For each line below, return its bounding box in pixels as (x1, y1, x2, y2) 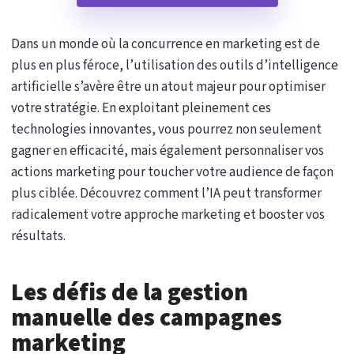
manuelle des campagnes (11, 301, 282, 335)
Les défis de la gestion (11, 276, 248, 310)
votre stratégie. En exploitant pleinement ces (11, 99, 271, 118)
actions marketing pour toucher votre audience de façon (11, 163, 333, 182)
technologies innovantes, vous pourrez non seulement (11, 120, 322, 139)
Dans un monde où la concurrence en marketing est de (11, 35, 320, 54)
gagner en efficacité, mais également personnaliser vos (11, 141, 324, 160)
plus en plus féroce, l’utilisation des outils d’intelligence (11, 56, 338, 75)
